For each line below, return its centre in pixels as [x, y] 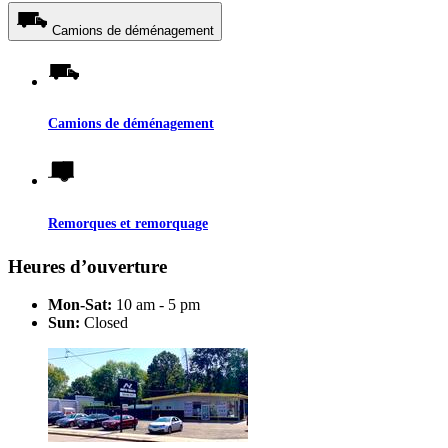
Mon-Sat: [80, 305]
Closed [104, 323]
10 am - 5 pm [156, 305]
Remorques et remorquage [128, 222]
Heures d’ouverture [87, 266]
